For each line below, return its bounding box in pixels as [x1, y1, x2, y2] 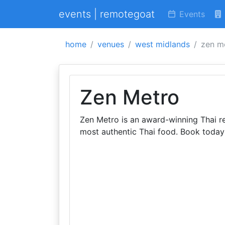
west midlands [135, 39, 190, 49]
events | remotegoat [59, 8, 155, 20]
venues [97, 39, 124, 49]
